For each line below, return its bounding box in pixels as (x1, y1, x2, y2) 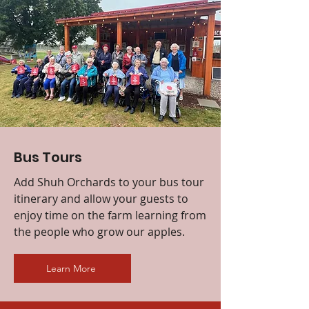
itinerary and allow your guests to (14, 190, 188, 206)
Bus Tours (14, 147, 82, 167)
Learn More (46, 261, 96, 275)
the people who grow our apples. (14, 223, 188, 239)
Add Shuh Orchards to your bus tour (14, 174, 204, 190)
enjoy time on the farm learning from (14, 207, 206, 223)
